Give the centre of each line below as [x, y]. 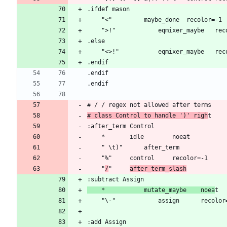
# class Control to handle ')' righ [147, 116]
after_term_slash [158, 169]
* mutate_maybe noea [208, 190]
